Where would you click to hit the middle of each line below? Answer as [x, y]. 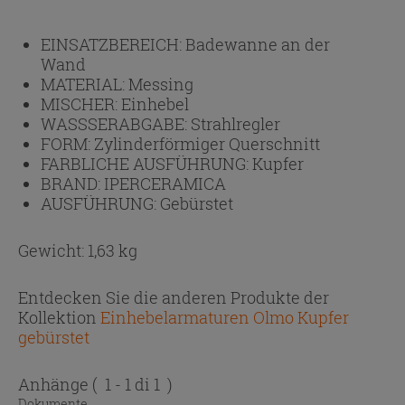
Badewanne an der [258, 44]
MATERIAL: [85, 84]
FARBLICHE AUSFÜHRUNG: [146, 163]
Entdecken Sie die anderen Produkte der [174, 297]
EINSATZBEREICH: [113, 44]
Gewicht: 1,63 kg [78, 250]
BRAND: [72, 183]
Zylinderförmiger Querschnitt [207, 143]
